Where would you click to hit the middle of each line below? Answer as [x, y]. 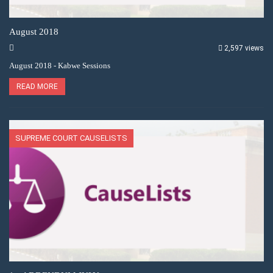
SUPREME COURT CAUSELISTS [71, 138]
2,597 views [244, 48]
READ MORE [37, 87]
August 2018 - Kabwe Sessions [60, 66]
